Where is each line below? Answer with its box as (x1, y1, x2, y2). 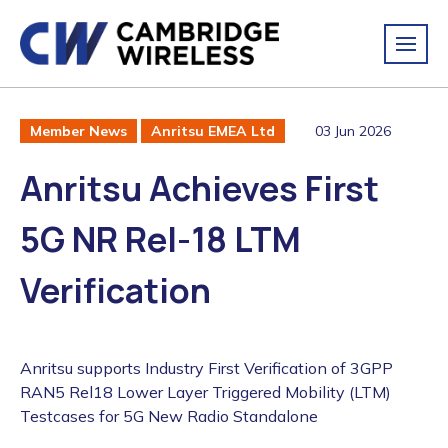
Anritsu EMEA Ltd (151, 122, 275, 141)
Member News (30, 122, 127, 141)
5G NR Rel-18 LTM (20, 216, 301, 263)
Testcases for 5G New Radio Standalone (20, 406, 318, 427)
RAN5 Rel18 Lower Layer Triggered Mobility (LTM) (20, 382, 391, 403)
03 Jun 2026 (315, 121, 391, 140)
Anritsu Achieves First (20, 165, 379, 212)
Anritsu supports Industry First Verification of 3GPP (20, 358, 393, 379)
